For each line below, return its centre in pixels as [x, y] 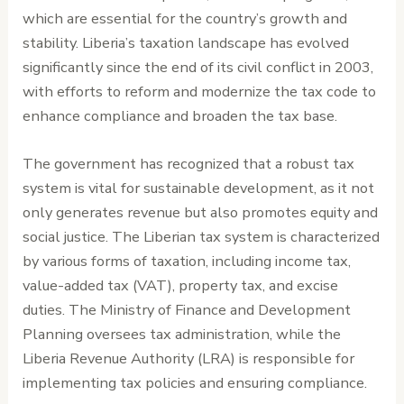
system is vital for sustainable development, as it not [199, 188]
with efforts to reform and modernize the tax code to [200, 91]
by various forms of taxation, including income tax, [187, 262]
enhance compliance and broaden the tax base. [180, 115]
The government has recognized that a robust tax [189, 164]
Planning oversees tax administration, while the [182, 335]
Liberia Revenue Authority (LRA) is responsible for [189, 359]
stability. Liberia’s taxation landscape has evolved [186, 42]
